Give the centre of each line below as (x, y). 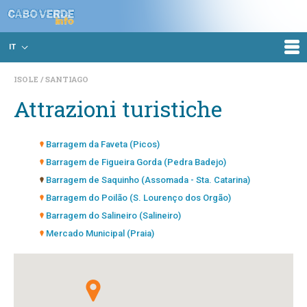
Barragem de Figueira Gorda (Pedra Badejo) (136, 162)
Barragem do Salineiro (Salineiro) (113, 216)
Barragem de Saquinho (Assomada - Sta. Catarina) (148, 180)
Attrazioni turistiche (118, 109)
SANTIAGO (67, 79)
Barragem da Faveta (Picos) (103, 144)
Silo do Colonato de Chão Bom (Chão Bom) (133, 251)
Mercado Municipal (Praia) (100, 233)
